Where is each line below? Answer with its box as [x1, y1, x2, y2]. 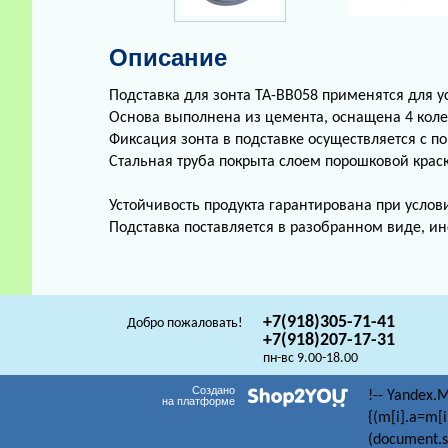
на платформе [162, 395, 236, 407]
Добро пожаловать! [127, 316, 244, 331]
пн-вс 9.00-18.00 [263, 351, 359, 366]
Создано [192, 384, 236, 396]
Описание [109, 44, 227, 71]
